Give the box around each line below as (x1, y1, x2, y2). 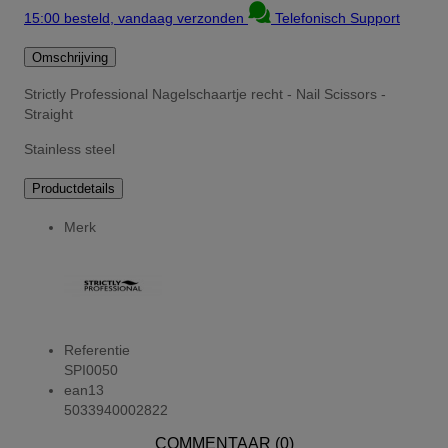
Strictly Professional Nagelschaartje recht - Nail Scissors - (24, 86, 386, 103)
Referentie (64, 341, 130, 358)
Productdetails (32, 181, 115, 197)
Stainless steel (24, 140, 115, 157)
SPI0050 (64, 361, 118, 378)
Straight (24, 106, 73, 123)
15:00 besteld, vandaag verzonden (24, 9, 248, 26)
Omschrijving (32, 49, 108, 65)
